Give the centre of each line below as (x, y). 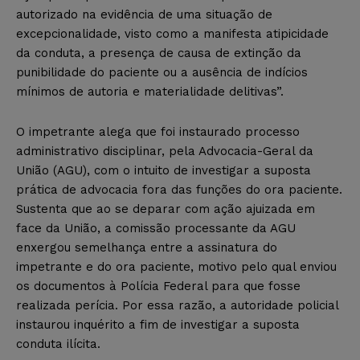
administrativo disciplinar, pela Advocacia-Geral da (165, 151)
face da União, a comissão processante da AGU (156, 228)
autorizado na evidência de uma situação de (144, 14)
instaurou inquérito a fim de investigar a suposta (158, 324)
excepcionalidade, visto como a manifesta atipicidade (172, 33)
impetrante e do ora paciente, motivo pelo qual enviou (176, 266)
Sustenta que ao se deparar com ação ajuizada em (166, 209)
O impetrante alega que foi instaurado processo (158, 131)
